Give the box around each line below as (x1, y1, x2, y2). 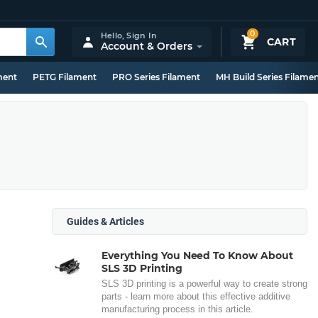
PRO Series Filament (112, 72, 200, 82)
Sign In (126, 30, 157, 40)
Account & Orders (100, 39, 192, 53)
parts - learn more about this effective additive (102, 291, 290, 302)
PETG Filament (33, 72, 97, 82)
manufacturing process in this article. (102, 304, 253, 314)
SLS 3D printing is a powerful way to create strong (102, 278, 307, 289)
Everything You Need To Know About (102, 249, 294, 262)
